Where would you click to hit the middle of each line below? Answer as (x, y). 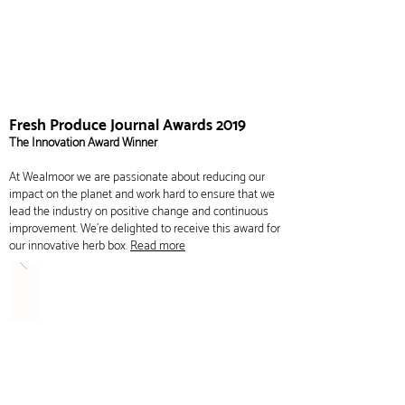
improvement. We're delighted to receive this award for (145, 229)
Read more (158, 246)
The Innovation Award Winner (83, 143)
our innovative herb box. (70, 246)
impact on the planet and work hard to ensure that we (142, 195)
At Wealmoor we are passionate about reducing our (137, 178)
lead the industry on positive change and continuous (139, 212)
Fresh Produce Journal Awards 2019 (127, 126)
